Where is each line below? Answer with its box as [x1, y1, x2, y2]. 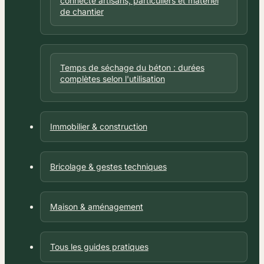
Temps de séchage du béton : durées [60, 62, 204, 72]
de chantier [60, 6, 104, 16]
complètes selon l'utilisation [60, 73, 165, 84]
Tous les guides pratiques [49, 241, 148, 252]
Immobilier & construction [49, 121, 147, 131]
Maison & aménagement [49, 201, 143, 212]
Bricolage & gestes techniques [49, 161, 167, 171]
